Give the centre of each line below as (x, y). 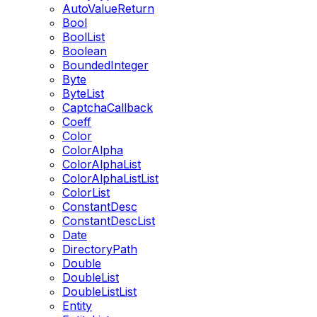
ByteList (83, 93)
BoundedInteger (105, 65)
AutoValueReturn (108, 8)
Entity (77, 306)
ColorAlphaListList (110, 178)
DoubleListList (99, 292)
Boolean (85, 51)
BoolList (83, 37)
